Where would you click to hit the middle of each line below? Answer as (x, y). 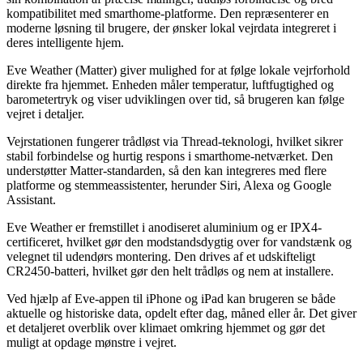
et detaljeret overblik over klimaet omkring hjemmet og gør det (166, 327)
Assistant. (31, 199)
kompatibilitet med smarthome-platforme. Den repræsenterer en (168, 13)
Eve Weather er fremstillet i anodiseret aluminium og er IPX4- (164, 227)
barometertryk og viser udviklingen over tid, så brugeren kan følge (175, 99)
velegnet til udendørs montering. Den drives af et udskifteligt (161, 256)
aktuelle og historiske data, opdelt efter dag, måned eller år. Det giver (181, 313)
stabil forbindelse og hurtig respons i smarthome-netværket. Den (170, 156)
